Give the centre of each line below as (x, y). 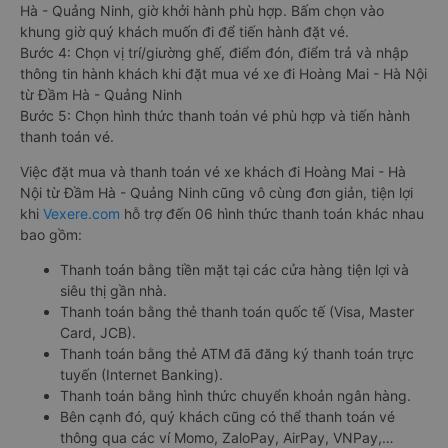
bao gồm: (51, 234)
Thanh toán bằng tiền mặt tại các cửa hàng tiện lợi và (234, 269)
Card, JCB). (98, 332)
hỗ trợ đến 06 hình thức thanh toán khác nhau (272, 213)
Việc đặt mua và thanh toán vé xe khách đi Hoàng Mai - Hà (213, 171)
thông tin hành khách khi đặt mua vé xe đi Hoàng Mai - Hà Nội (223, 73)
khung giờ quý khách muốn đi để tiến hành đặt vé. (184, 31)
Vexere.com (81, 213)
